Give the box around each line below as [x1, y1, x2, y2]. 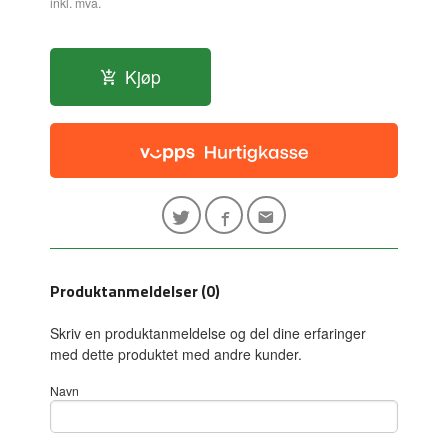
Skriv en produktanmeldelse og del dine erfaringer [50, 322, 367, 343]
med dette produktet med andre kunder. [50, 343, 303, 364]
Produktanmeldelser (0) [50, 278, 221, 303]
